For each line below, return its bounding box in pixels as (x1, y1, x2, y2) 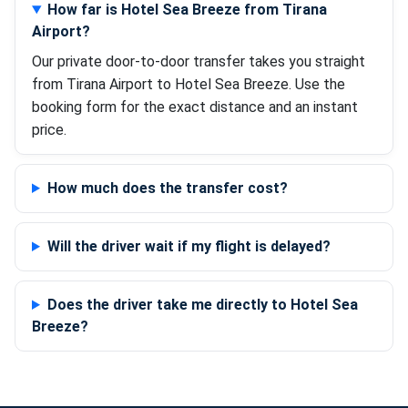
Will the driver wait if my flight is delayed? (46, 238, 331, 255)
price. (32, 121, 66, 138)
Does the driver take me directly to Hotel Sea (46, 296, 358, 313)
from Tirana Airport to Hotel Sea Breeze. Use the (32, 76, 345, 93)
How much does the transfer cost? (46, 179, 288, 197)
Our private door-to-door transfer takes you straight (32, 53, 365, 70)
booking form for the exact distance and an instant (32, 98, 358, 116)
